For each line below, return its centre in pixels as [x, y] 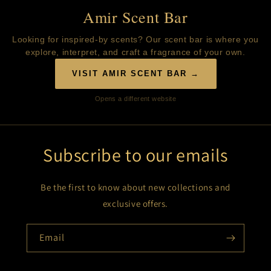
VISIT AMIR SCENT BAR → [135, 74]
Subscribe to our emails [135, 155]
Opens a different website [135, 99]
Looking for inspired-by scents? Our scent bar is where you [135, 40]
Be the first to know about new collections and [135, 188]
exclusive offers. [135, 204]
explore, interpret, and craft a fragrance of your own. [135, 53]
